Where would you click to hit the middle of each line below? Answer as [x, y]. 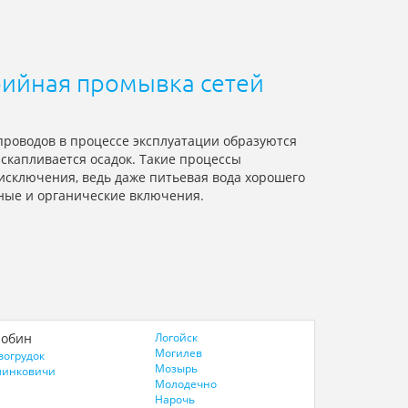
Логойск [177, 338]
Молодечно [186, 384]
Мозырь [177, 369]
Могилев [179, 353]
